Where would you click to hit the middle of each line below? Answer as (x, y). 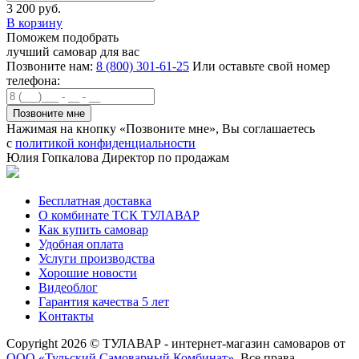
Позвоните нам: (50, 66)
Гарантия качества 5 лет (104, 301)
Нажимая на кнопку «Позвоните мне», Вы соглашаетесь (161, 128)
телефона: (33, 80)
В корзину (34, 22)
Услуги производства (97, 258)
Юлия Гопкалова (54, 157)
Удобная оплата (81, 244)
